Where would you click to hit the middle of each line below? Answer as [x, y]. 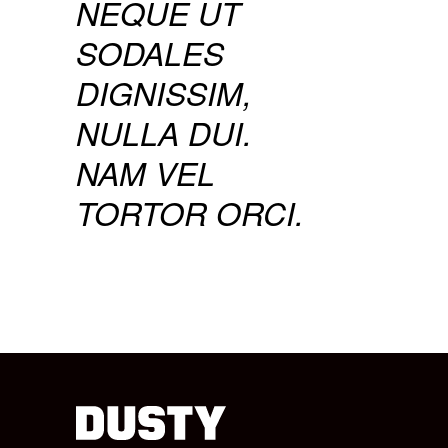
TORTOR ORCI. [190, 212]
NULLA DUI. [164, 132]
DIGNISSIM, [164, 92]
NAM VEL [145, 172]
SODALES [150, 52]
